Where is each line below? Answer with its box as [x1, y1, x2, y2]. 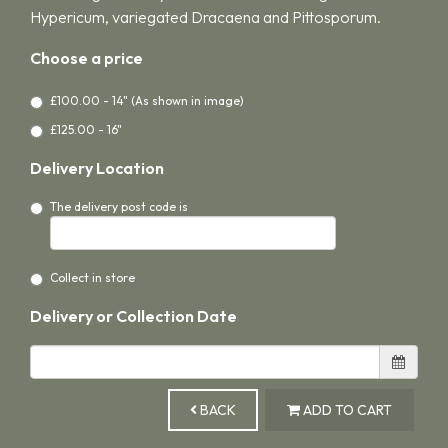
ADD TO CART [300, 401, 392, 420]
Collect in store [50, 269, 135, 285]
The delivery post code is [50, 198, 188, 214]
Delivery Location [30, 157, 164, 178]
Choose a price [30, 48, 143, 69]
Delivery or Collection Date [30, 305, 237, 326]
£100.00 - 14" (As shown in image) [50, 92, 244, 108]
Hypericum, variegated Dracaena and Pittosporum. [30, 6, 381, 27]
